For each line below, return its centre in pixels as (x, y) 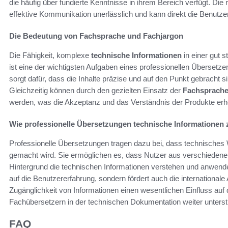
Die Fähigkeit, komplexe (50, 55)
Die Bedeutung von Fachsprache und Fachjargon (96, 36)
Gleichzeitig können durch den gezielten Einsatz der (96, 91)
